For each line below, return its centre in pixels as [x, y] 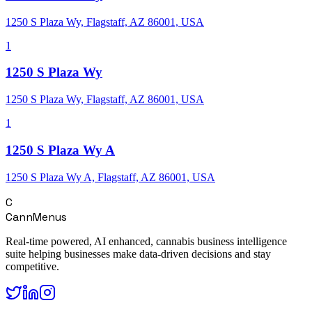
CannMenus [36, 217]
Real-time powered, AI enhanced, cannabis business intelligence [146, 241]
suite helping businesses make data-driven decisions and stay [138, 253]
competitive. [32, 266]
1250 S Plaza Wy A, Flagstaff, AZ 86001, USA [110, 177]
